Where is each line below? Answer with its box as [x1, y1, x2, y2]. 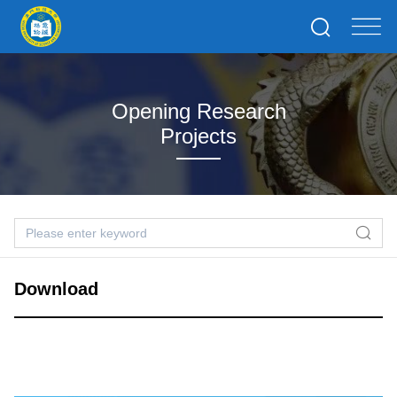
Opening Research [111, 99, 286, 123]
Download [14, 279, 98, 299]
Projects [160, 124, 237, 148]
